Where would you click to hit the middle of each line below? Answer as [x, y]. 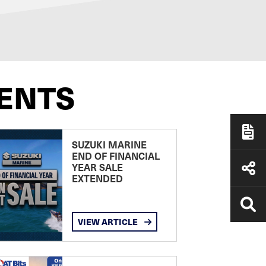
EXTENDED [97, 178]
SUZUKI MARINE [109, 145]
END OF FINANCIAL [115, 156]
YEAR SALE [97, 167]
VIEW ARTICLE [108, 222]
